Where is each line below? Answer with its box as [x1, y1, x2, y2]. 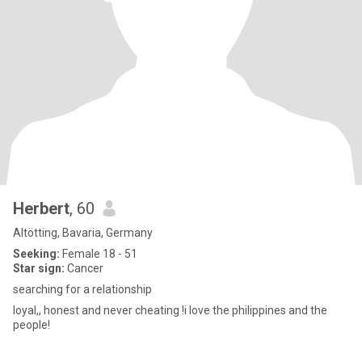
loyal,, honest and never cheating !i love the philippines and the [13, 304, 327, 317]
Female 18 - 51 [60, 247, 137, 260]
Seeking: [13, 247, 60, 260]
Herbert [13, 199, 69, 218]
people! [13, 318, 50, 331]
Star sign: [13, 262, 65, 275]
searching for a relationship [13, 283, 154, 296]
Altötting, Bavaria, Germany [13, 226, 153, 239]
